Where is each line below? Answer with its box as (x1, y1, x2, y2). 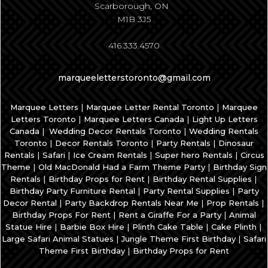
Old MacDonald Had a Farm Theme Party (38, 162, 205, 172)
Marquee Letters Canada (83, 114, 184, 124)
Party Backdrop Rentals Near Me (65, 198, 199, 208)
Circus (240, 150, 264, 160)
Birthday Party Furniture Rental (9, 186, 135, 196)
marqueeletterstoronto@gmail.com (57, 72, 211, 84)
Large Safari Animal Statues (2, 234, 114, 244)
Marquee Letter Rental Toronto (86, 102, 214, 112)
